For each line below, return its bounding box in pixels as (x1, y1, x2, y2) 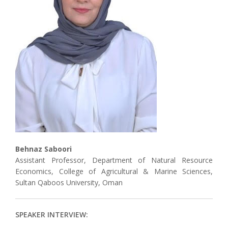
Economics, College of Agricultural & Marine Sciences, (15, 166, 213, 176)
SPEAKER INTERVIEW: (15, 210, 88, 219)
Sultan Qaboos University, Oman (15, 178, 123, 187)
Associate (13, 3, 45, 12)
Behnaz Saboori (15, 144, 72, 154)
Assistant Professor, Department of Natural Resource (15, 155, 213, 165)
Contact (13, 14, 39, 23)
